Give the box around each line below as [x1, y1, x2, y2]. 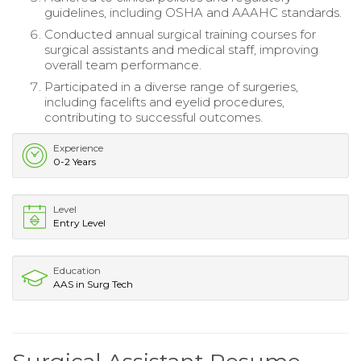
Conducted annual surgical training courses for [44, 26, 316, 42]
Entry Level [53, 216, 106, 229]
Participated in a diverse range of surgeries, [44, 78, 298, 94]
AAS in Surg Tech [53, 277, 133, 290]
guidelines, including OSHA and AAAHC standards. [44, 4, 342, 20]
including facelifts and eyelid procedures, [44, 93, 284, 110]
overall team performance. [44, 56, 201, 73]
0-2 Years [53, 155, 96, 168]
